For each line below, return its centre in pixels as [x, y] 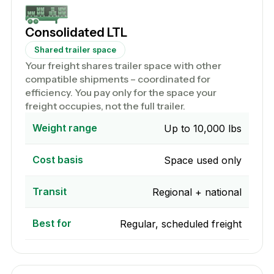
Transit [50, 191]
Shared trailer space [75, 50]
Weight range [65, 128]
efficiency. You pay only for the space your [121, 92]
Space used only [203, 160]
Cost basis [58, 160]
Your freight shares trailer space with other [123, 65]
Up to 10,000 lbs [203, 128]
